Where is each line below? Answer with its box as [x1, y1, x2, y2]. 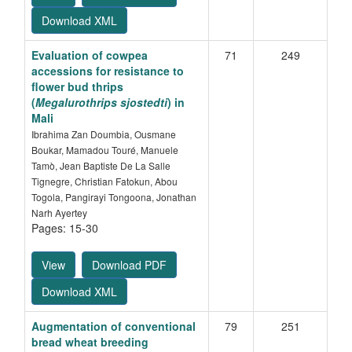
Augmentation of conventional [31, 318, 196, 335]
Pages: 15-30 [31, 220, 98, 236]
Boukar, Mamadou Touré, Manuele [31, 143, 178, 157]
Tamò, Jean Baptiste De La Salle [31, 159, 170, 173]
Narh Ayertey [31, 206, 87, 220]
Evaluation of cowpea [31, 47, 148, 64]
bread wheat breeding [31, 334, 148, 350]
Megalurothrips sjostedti [35, 94, 167, 111]
